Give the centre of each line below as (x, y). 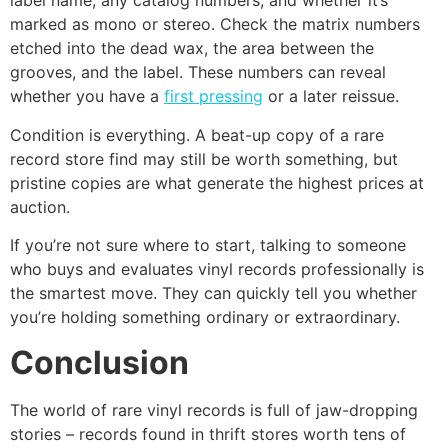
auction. (40, 206)
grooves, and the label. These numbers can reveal (198, 72)
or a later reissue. (331, 96)
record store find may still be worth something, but (204, 158)
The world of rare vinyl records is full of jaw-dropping (214, 409)
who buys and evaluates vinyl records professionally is (217, 269)
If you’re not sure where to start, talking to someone (208, 245)
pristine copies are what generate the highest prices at (217, 182)
